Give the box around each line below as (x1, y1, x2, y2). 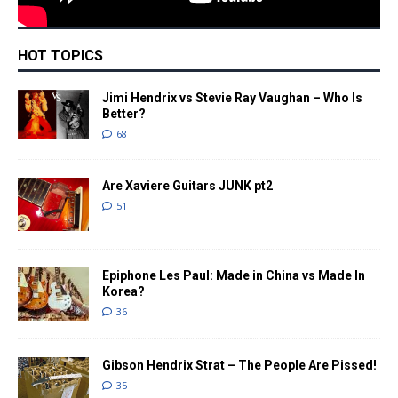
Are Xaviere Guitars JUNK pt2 (102, 178, 273, 193)
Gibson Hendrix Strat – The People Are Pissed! (102, 357, 377, 372)
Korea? (102, 283, 145, 298)
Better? (102, 106, 146, 121)
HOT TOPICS (18, 46, 103, 64)
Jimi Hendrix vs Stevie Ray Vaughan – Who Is (102, 90, 362, 105)
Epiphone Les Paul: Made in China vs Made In (102, 267, 365, 283)
